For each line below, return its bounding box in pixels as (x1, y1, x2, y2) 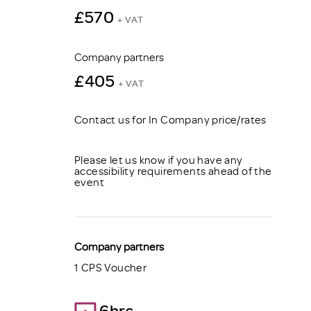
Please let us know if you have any (74, 153, 243, 167)
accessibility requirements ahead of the (74, 164, 272, 178)
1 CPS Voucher (74, 260, 147, 275)
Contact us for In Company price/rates (74, 112, 267, 127)
